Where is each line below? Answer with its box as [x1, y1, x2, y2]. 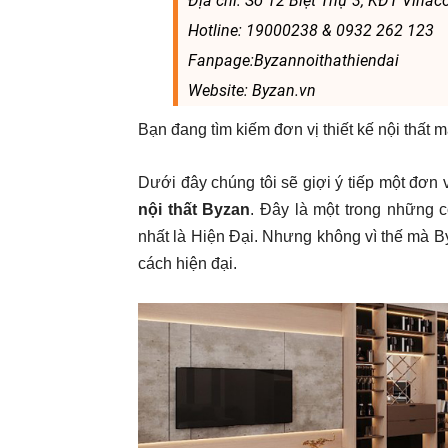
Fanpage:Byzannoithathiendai [187, 51, 399, 70]
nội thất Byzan [138, 201, 251, 218]
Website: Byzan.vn [187, 81, 316, 100]
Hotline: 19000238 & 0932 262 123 [187, 21, 434, 40]
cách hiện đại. [138, 255, 237, 272]
